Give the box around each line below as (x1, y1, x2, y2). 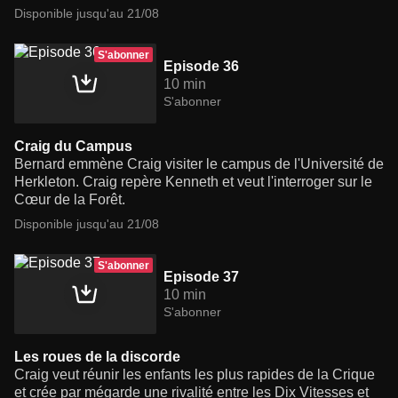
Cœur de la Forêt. (14, 192, 125, 208)
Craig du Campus (14, 139, 132, 155)
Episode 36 (163, 59, 239, 75)
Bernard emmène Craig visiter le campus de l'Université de (14, 156, 384, 172)
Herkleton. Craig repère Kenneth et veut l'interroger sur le (14, 174, 372, 190)
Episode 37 (163, 269, 239, 285)
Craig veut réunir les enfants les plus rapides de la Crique (14, 367, 375, 383)
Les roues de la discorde (14, 349, 180, 365)
